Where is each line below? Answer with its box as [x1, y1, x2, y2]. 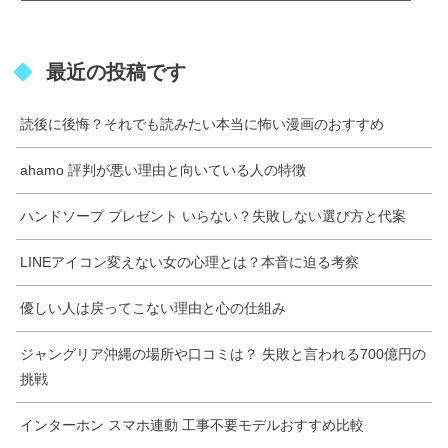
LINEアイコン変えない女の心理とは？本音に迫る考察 [20, 253, 359, 270]
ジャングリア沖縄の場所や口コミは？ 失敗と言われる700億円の [20, 345, 426, 362]
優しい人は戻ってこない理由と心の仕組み [20, 299, 286, 316]
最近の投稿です [46, 60, 186, 83]
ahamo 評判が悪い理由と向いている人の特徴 [20, 161, 306, 178]
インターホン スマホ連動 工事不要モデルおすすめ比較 [20, 416, 364, 433]
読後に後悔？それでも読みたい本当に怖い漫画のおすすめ [20, 115, 384, 132]
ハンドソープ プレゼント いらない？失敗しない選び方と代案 [20, 207, 406, 224]
